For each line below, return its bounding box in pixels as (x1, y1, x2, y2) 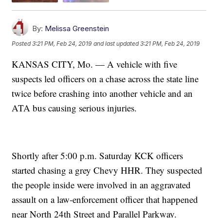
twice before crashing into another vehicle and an (12, 87, 193, 99)
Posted (12, 40, 33, 48)
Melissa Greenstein (45, 23, 109, 33)
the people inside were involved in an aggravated (12, 178, 191, 191)
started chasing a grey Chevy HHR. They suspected (12, 163, 203, 176)
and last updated (93, 40, 139, 48)
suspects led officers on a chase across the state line (12, 72, 199, 85)
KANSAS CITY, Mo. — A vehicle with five (12, 57, 178, 70)
